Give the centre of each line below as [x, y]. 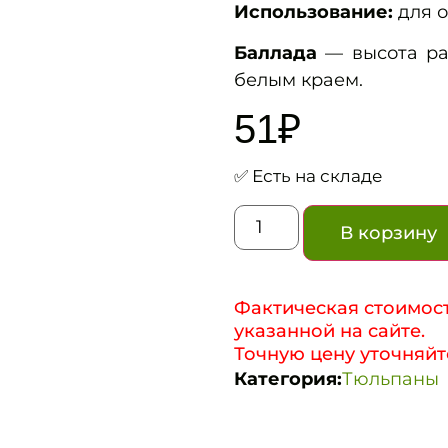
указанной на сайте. [329, 330]
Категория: [288, 378]
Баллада [275, 53]
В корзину [389, 232]
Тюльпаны [390, 378]
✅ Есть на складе [308, 176]
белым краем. [298, 80]
